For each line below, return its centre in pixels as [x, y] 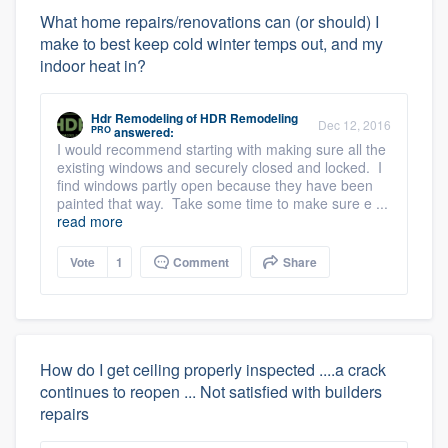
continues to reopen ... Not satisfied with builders [211, 391]
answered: [142, 132]
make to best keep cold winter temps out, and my [211, 43]
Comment [199, 262]
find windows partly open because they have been [215, 185]
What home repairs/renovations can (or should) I [209, 21]
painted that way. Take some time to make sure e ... [222, 203]
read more [90, 221]
